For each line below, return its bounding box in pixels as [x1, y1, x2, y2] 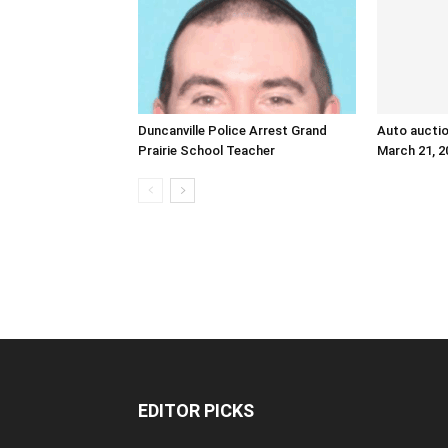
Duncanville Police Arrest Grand [138, 123, 327, 139]
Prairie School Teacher [138, 143, 275, 159]
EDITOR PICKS [138, 400, 254, 422]
